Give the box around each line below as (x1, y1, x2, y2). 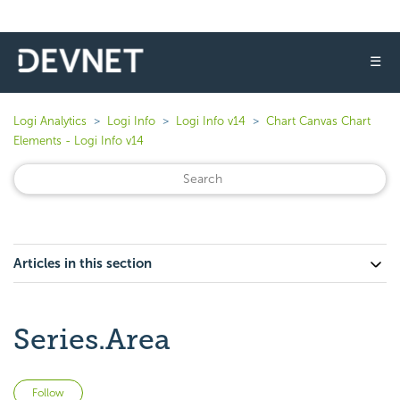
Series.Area (13, 322, 171, 356)
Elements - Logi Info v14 (13, 134, 144, 147)
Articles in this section (13, 255, 152, 271)
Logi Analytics (13, 114, 87, 128)
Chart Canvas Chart (266, 114, 371, 128)
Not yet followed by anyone (83, 381, 250, 398)
